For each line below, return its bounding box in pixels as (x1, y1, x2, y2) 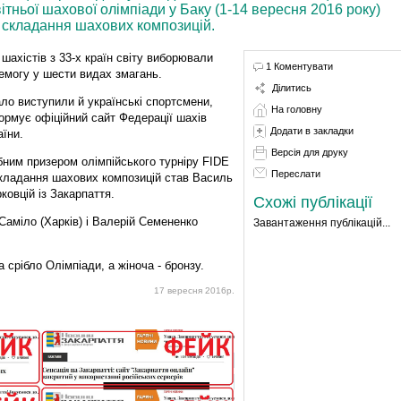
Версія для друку (270, 146, 348, 158)
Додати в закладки (269, 124, 354, 136)
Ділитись (271, 81, 311, 93)
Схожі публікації (252, 192, 372, 211)
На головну (270, 103, 322, 115)
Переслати (270, 167, 320, 179)
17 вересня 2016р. (153, 285, 235, 295)
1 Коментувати (265, 60, 333, 72)
